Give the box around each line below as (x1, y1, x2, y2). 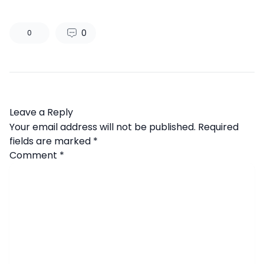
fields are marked (9, 134, 93, 148)
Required (198, 120, 239, 134)
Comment (9, 148, 60, 162)
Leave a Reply (9, 105, 73, 119)
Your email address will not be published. (9, 120, 196, 134)
